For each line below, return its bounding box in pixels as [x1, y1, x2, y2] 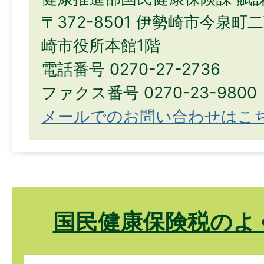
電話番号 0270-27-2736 [41, 60, 220, 79]
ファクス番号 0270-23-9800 [41, 83, 257, 103]
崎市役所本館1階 [41, 36, 160, 55]
